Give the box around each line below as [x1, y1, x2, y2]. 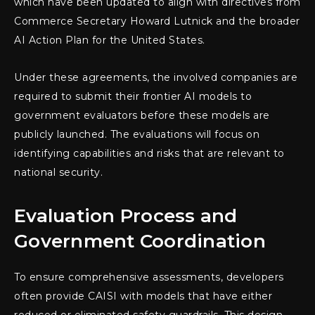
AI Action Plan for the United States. [14, 34, 205, 47]
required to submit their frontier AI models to [14, 90, 252, 103]
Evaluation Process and [14, 205, 238, 228]
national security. [14, 166, 103, 179]
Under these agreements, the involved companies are [14, 71, 297, 84]
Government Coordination [14, 230, 266, 253]
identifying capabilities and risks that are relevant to [14, 147, 285, 160]
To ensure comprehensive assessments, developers [14, 271, 284, 284]
